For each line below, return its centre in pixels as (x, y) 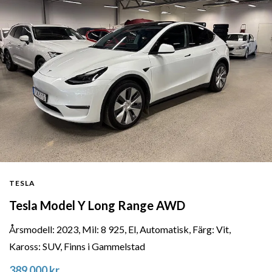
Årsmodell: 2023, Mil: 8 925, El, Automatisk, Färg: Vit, (120, 229)
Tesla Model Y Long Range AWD (97, 206)
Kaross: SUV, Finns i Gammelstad (77, 246)
